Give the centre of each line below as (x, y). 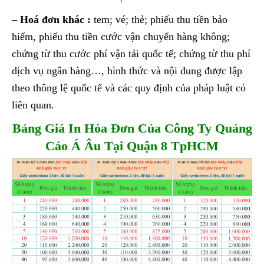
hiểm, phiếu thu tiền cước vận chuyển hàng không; (121, 37)
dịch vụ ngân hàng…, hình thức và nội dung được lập (127, 71)
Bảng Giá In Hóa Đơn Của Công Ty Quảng (132, 128)
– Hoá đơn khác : (51, 20)
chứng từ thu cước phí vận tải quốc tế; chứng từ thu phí (131, 54)
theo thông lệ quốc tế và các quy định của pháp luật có (129, 88)
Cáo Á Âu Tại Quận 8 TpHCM (132, 146)
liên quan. (33, 105)
